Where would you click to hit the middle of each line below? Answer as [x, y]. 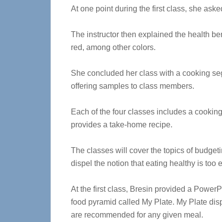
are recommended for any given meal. [137, 215]
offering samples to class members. [133, 86]
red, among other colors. [113, 47]
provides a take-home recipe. [122, 125]
